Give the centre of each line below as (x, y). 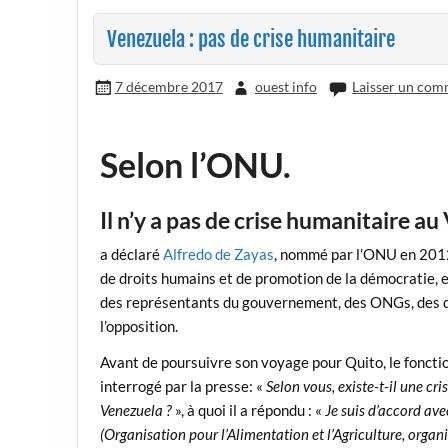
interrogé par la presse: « (183, 385)
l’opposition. (139, 326)
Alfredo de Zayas (219, 254)
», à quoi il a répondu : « (249, 409)
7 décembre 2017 (168, 86)
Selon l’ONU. (196, 164)
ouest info (285, 86)
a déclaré (132, 254)
